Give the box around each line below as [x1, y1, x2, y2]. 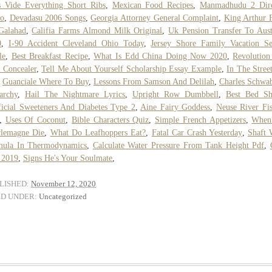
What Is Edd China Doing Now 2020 [93, 51, 227, 61]
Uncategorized [39, 191, 87, 201]
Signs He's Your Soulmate [23, 153, 112, 163]
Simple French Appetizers [155, 115, 246, 124]
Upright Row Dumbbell [132, 89, 219, 99]
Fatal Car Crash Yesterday [151, 127, 242, 137]
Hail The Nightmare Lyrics [25, 89, 125, 99]
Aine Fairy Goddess [140, 102, 211, 112]
